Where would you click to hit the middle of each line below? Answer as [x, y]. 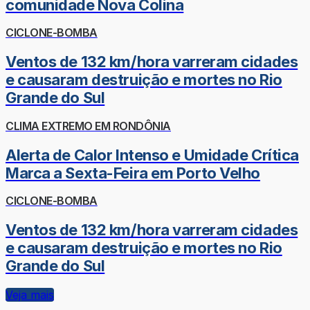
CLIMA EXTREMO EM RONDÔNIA [88, 126]
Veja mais [30, 294]
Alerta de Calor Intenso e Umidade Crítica [152, 155]
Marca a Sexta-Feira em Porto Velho [133, 173]
